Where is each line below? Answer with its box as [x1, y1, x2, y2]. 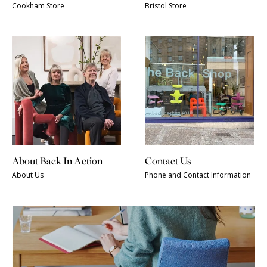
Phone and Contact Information [145, 169, 251, 179]
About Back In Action [12, 154, 103, 168]
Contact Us [145, 154, 191, 168]
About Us [12, 169, 44, 179]
